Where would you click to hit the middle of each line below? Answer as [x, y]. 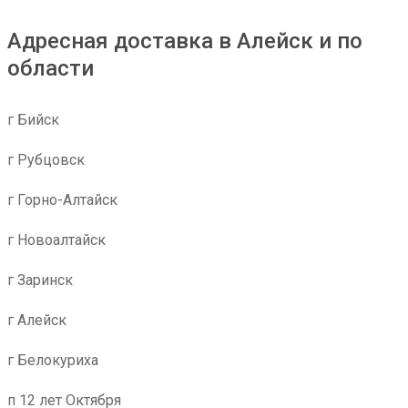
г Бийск [33, 120]
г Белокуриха [53, 360]
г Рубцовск [46, 160]
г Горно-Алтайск [62, 200]
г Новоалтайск [56, 240]
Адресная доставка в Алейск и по [185, 41]
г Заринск [40, 280]
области [51, 68]
